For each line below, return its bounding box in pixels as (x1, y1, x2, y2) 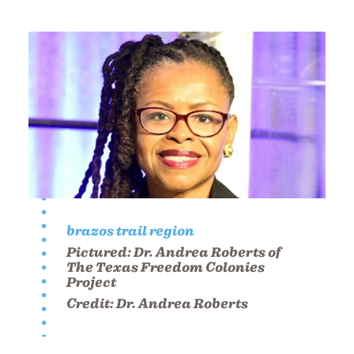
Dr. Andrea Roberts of (134, 244, 281, 262)
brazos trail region (66, 223, 194, 240)
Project (66, 274, 116, 292)
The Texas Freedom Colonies (66, 259, 265, 277)
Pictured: (66, 244, 134, 262)
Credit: (66, 296, 116, 313)
